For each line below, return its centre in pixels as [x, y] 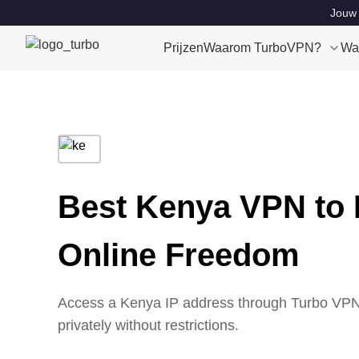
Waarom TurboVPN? [262, 48]
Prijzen [184, 48]
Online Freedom [179, 255]
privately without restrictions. [148, 325]
